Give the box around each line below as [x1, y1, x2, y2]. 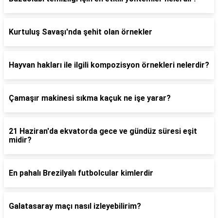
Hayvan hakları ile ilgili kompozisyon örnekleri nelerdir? [9, 60, 209, 70]
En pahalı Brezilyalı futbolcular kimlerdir [9, 168, 153, 178]
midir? [9, 135, 32, 145]
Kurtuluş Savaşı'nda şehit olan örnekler [9, 27, 152, 36]
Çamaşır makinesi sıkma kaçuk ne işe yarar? [9, 93, 171, 103]
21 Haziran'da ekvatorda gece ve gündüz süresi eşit [9, 127, 197, 136]
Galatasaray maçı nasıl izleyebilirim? [9, 201, 141, 211]
